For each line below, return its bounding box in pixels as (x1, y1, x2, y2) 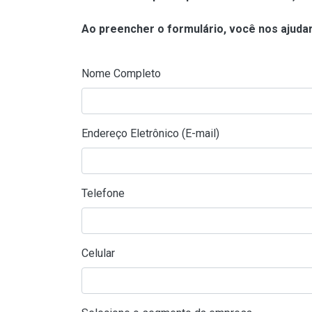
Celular (81, 247, 115, 260)
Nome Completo (81, 67, 161, 80)
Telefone (81, 187, 125, 200)
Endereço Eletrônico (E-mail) (81, 127, 219, 140)
